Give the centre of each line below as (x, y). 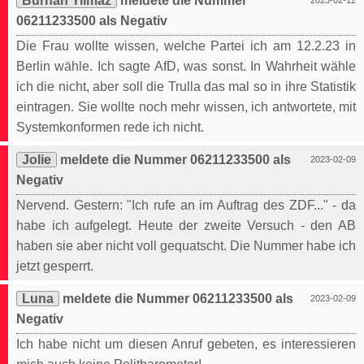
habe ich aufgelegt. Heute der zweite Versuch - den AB (186, 226)
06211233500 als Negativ (92, 21)
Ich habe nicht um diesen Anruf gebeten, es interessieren (186, 344)
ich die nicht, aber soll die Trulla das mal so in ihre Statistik (186, 87)
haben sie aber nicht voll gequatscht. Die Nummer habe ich (186, 246)
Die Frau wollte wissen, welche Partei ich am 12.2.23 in (186, 46)
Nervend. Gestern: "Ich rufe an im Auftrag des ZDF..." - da (186, 206)
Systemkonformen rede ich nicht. (110, 128)
